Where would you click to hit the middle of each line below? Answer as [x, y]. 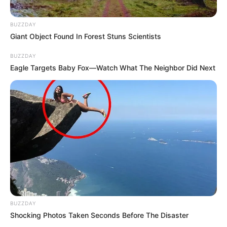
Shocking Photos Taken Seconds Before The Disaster [99, 215]
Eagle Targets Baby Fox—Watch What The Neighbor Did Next [113, 67]
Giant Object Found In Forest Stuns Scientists [86, 36]
